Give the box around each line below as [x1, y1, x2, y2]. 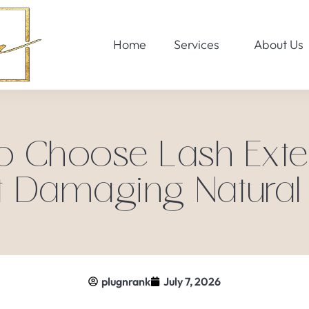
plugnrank [101, 275, 150, 288]
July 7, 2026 [163, 275, 221, 288]
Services [174, 37, 219, 52]
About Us [254, 37, 303, 52]
